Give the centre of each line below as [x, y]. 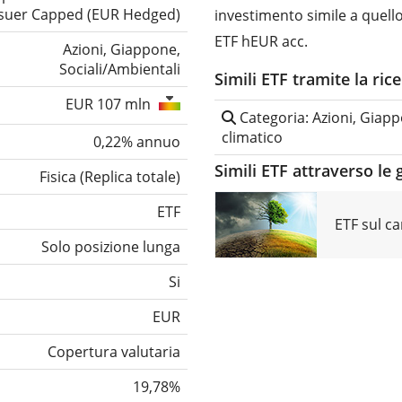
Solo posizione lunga [111, 247]
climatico [252, 138]
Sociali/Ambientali [120, 70]
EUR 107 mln [110, 105]
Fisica [58, 177]
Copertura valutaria [114, 352]
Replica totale [130, 177]
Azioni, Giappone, [122, 50]
